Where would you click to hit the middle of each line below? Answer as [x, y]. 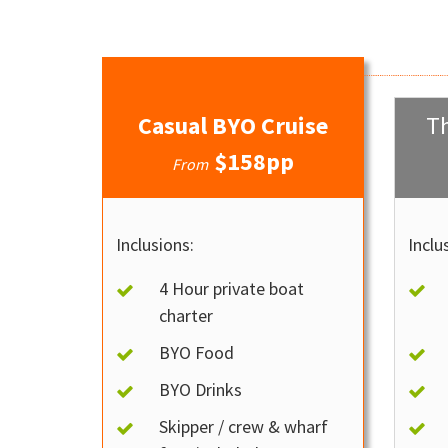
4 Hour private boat [232, 288]
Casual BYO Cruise [233, 125]
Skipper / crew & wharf [244, 426]
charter [186, 315]
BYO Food [197, 352]
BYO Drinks [201, 389]
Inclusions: [155, 244]
